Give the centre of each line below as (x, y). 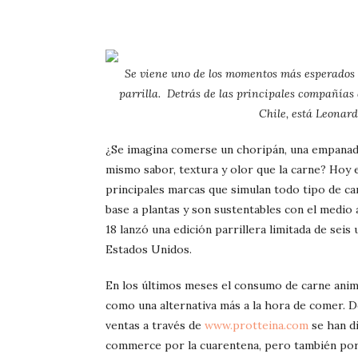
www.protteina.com (257, 326)
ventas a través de (155, 326)
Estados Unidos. (149, 250)
